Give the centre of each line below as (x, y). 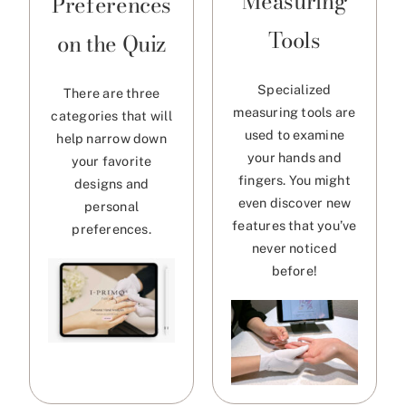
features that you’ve (295, 226)
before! (295, 271)
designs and (111, 183)
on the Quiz (112, 43)
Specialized (295, 90)
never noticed (294, 248)
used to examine (294, 135)
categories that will (111, 115)
